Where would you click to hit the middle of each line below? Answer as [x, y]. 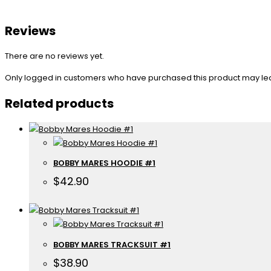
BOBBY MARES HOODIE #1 [104, 163]
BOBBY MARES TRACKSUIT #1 [112, 245]
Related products [59, 104]
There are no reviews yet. [54, 56]
